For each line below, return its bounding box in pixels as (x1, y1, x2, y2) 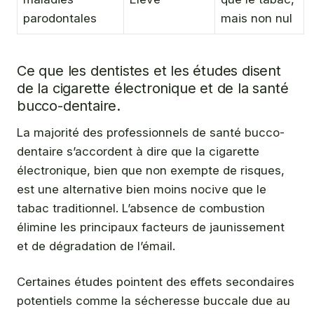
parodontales (23, 11, 97, 26)
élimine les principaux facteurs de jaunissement (17, 220, 285, 235)
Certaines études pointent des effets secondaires (17, 275, 294, 289)
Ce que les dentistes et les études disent (17, 62, 281, 80)
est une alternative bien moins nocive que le (17, 182, 266, 197)
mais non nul (221, 11, 292, 26)
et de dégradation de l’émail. (17, 239, 175, 254)
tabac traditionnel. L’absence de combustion (17, 201, 265, 216)
